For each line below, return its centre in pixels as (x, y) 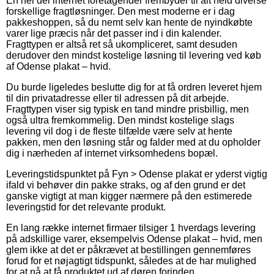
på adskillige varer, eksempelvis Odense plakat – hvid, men (134, 239)
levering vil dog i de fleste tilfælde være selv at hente (119, 131)
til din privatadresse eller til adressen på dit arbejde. (117, 98)
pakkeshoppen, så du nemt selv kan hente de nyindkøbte (129, 22)
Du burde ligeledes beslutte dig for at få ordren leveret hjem (134, 87)
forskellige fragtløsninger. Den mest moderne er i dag (120, 11)
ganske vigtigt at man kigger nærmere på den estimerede (129, 196)
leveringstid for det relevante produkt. (86, 207)
